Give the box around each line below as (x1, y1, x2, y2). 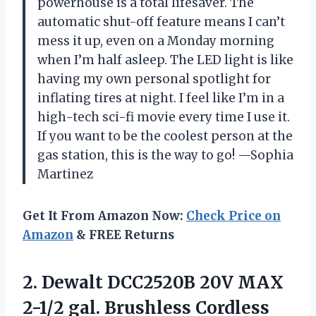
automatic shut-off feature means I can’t (37, 14, 285, 30)
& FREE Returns (73, 227, 174, 243)
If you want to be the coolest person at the (37, 128, 293, 145)
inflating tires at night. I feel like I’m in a (37, 90, 284, 107)
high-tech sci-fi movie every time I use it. (37, 109, 290, 126)
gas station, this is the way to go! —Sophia (37, 147, 293, 164)
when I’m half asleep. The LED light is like (37, 52, 293, 68)
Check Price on (186, 208, 281, 224)
